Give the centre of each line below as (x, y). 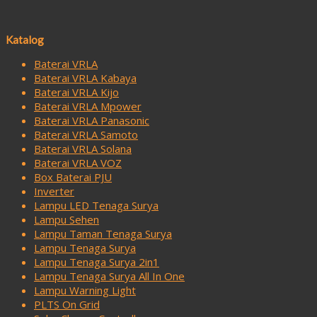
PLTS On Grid (67, 304)
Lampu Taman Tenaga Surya (103, 233)
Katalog (25, 39)
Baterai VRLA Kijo (76, 92)
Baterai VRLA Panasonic (92, 120)
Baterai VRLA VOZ (78, 162)
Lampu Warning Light (85, 290)
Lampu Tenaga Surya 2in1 (97, 261)
